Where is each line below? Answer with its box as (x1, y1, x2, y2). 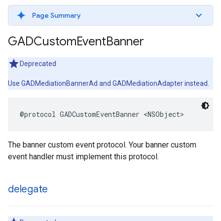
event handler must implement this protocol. (8, 152, 159, 161)
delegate (8, 183, 48, 195)
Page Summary (32, 11, 81, 20)
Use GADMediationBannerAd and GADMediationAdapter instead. (8, 79, 209, 87)
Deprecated (20, 60, 56, 68)
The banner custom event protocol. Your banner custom (8, 140, 196, 149)
